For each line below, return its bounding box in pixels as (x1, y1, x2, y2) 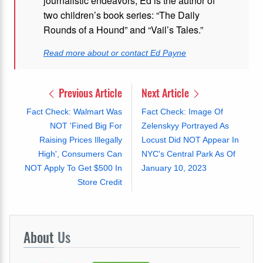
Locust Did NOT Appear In (141, 135, 239, 144)
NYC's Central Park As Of (141, 149, 235, 159)
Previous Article (56, 85, 122, 100)
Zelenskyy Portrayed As (141, 121, 229, 130)
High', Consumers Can (38, 149, 122, 159)
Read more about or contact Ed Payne (43, 48, 186, 58)
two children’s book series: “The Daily (43, 8, 200, 22)
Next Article (141, 85, 191, 100)
